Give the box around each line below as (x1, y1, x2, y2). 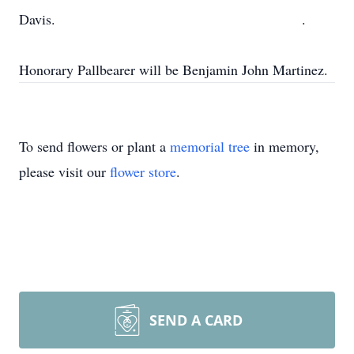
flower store (110, 162, 176, 181)
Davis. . (19, 9, 306, 28)
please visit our (19, 162, 110, 181)
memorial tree (170, 137, 250, 156)
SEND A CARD (149, 311, 243, 330)
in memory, (250, 137, 319, 156)
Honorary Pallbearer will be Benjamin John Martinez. (19, 60, 328, 79)
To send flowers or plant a (19, 137, 170, 156)
